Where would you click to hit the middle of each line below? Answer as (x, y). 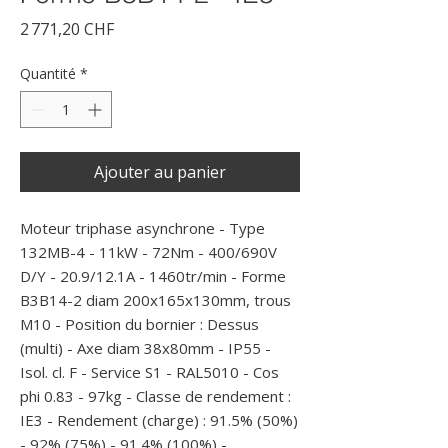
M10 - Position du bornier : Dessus (139, 324)
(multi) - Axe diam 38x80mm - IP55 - (145, 348)
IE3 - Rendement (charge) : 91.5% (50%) (159, 420)
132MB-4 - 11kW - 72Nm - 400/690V (148, 252)
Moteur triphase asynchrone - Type (142, 228)
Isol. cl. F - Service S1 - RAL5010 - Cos (149, 372)
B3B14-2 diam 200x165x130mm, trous (155, 300)
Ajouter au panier (160, 172)
